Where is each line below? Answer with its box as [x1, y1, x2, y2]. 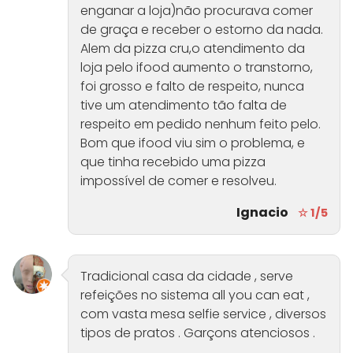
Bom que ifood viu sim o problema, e [80, 134, 305, 153]
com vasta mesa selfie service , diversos [80, 305, 326, 324]
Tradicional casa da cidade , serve [80, 267, 293, 286]
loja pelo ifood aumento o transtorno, [80, 58, 313, 77]
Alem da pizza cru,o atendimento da [80, 39, 305, 58]
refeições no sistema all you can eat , [80, 286, 310, 305]
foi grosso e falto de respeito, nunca [80, 77, 304, 96]
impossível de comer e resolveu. [80, 172, 277, 191]
